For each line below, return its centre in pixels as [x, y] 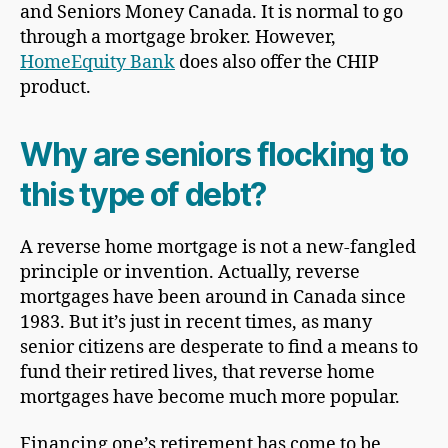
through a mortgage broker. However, [178, 37]
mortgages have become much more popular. [210, 397]
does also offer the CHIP [277, 62]
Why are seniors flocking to [214, 154]
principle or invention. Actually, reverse [190, 272]
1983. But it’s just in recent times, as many [196, 322]
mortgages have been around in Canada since [213, 297]
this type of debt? [143, 194]
